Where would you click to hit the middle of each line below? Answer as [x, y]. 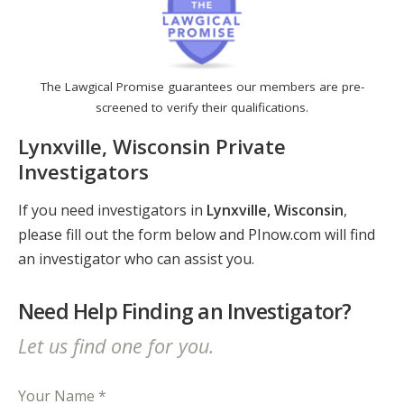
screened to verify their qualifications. [202, 108]
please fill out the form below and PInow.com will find [197, 235]
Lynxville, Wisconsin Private [152, 146]
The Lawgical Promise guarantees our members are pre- [202, 87]
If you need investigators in [112, 211]
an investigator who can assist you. [136, 259]
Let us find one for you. [116, 345]
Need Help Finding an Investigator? [185, 312]
